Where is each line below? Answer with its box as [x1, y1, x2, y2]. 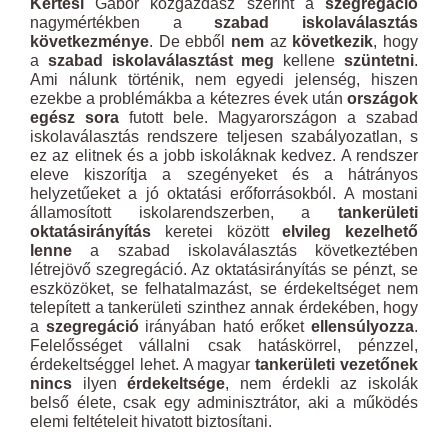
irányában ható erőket [138, 318, 312, 335]
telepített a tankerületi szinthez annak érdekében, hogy [30, 299, 418, 316]
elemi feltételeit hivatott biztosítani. [30, 413, 272, 430]
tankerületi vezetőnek [255, 356, 419, 373]
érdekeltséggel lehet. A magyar [30, 356, 256, 373]
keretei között [151, 223, 283, 240]
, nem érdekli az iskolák [225, 375, 419, 392]
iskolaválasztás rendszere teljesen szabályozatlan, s [30, 128, 418, 145]
